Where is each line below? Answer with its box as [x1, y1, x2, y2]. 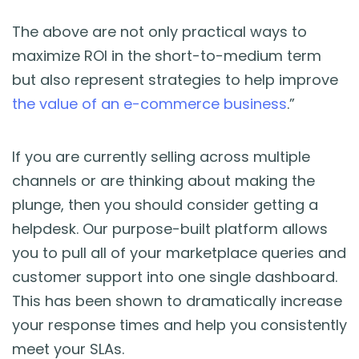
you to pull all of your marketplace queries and [12, 242, 346, 263]
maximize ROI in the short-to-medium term [12, 45, 321, 66]
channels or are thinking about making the [12, 170, 315, 191]
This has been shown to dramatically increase [12, 290, 342, 311]
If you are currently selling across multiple [12, 146, 310, 167]
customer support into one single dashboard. [12, 266, 337, 287]
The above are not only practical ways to [12, 21, 307, 42]
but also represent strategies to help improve [12, 69, 338, 90]
